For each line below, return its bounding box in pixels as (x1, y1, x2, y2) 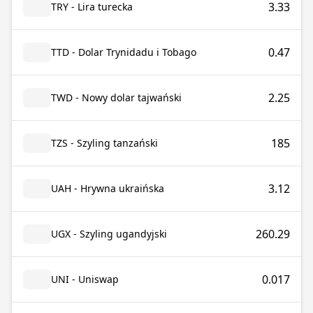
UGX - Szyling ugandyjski (51, 227, 167, 240)
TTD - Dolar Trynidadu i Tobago (51, 45, 196, 59)
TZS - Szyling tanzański (51, 136, 158, 150)
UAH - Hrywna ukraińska (51, 182, 164, 195)
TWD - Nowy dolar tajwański (51, 91, 182, 104)
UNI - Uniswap (51, 272, 119, 286)
